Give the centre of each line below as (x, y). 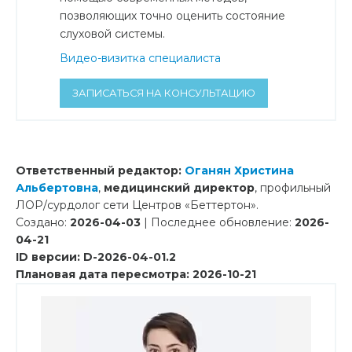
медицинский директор (178, 188)
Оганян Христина (239, 171)
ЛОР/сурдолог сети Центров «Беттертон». (137, 205)
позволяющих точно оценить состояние (172, 16)
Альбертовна (57, 188)
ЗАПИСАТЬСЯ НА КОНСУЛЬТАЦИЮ (163, 93)
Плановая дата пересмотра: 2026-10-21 (136, 275)
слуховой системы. (112, 34)
